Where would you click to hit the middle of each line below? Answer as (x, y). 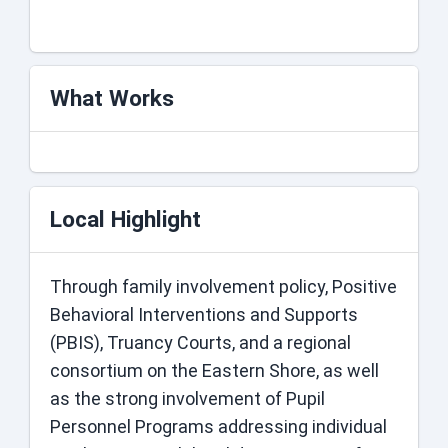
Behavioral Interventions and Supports (204, 314)
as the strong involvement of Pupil (187, 398)
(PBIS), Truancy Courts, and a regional (200, 342)
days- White (121, 9)
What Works (112, 99)
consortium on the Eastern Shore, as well (214, 370)
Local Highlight (125, 219)
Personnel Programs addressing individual (218, 426)
